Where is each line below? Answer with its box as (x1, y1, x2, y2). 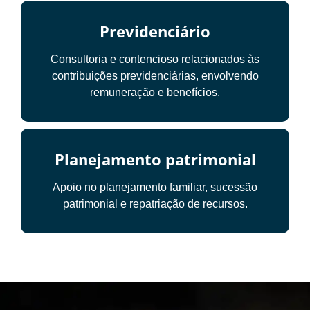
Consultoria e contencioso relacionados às (51, 53, 259, 66)
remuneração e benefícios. (90, 86, 220, 99)
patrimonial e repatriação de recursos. (62, 198, 248, 210)
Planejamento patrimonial (54, 149, 256, 170)
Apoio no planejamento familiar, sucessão (53, 181, 257, 194)
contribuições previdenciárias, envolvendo (51, 70, 259, 82)
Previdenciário (100, 21, 210, 42)
